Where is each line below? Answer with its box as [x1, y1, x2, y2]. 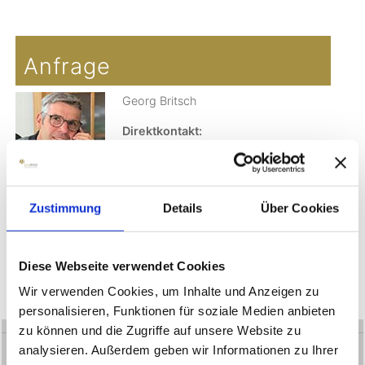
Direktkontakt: [122, 124, 203, 139]
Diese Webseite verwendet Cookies [19, 258, 225, 273]
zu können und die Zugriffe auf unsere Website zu [19, 323, 301, 337]
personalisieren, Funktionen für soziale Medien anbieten [19, 303, 336, 318]
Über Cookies [260, 200, 340, 215]
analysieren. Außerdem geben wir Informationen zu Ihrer [19, 342, 338, 357]
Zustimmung [29, 200, 102, 215]
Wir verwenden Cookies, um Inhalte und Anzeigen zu [19, 284, 319, 298]
